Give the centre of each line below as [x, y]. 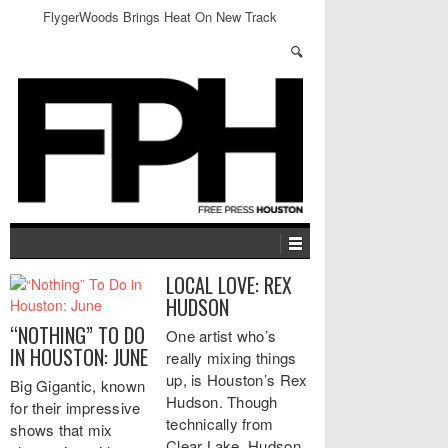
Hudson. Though [222, 401]
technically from [220, 423]
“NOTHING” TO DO [77, 335]
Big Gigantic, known [78, 385]
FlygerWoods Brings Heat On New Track [160, 16]
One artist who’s [221, 335]
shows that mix [61, 429]
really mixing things [231, 357]
